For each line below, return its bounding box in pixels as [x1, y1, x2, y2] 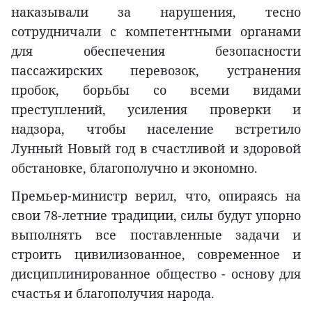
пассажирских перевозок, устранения [11, 61, 301, 79]
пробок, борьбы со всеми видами [11, 81, 301, 98]
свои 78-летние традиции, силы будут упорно [11, 206, 301, 224]
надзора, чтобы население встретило [11, 120, 301, 137]
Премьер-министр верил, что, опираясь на [11, 187, 301, 204]
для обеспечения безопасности [11, 42, 301, 59]
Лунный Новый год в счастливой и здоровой [11, 139, 301, 157]
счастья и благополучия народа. [11, 284, 214, 302]
